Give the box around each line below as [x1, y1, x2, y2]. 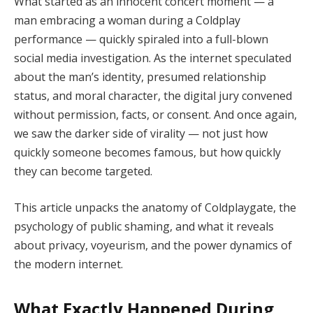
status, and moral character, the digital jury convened [14, 88, 292, 104]
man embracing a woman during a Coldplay [14, 13, 240, 29]
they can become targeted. [14, 163, 152, 180]
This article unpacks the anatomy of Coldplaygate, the [14, 199, 296, 215]
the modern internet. [14, 256, 123, 272]
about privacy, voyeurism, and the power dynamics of [14, 237, 292, 253]
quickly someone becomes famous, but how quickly [14, 145, 281, 161]
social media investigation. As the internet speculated [14, 50, 291, 66]
